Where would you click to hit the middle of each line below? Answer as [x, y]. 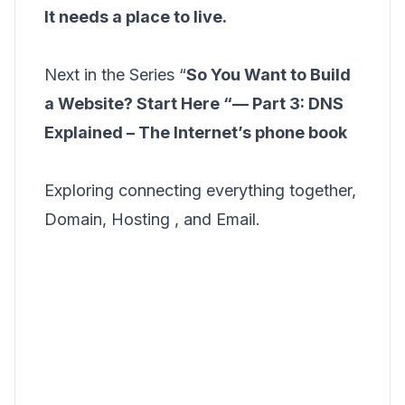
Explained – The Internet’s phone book [196, 132]
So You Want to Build [268, 75]
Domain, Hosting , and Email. [152, 219]
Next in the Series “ [115, 75]
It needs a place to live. [136, 17]
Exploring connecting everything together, [200, 190]
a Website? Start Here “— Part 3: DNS [194, 104]
